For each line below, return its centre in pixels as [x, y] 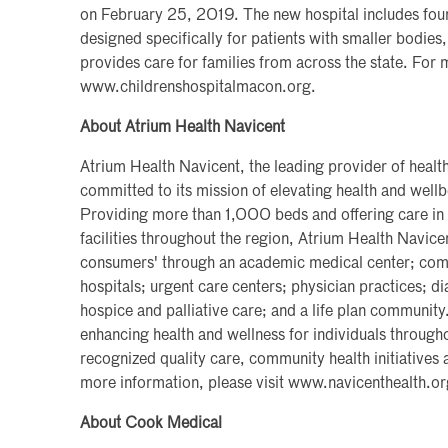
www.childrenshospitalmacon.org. [198, 87]
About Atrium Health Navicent [182, 127]
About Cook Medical [151, 423]
